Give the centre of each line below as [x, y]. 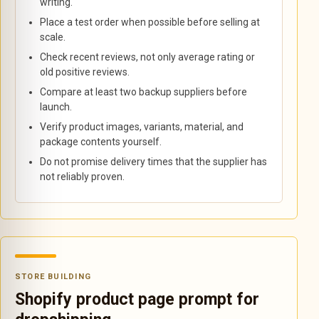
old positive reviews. [85, 72]
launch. [56, 107]
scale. [53, 37]
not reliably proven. [83, 177]
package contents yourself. [101, 142]
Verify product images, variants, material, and [142, 127]
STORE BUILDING [53, 277]
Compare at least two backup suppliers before [144, 92]
